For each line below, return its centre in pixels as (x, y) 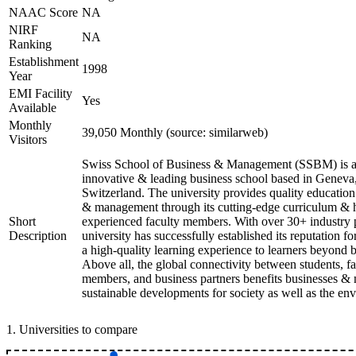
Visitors (28, 139)
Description (38, 236)
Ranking (30, 44)
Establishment (44, 62)
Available (33, 108)
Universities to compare (78, 329)
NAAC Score (43, 12)
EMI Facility (41, 93)
